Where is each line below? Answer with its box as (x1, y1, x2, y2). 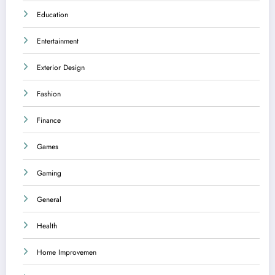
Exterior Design (37, 62, 85, 74)
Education (37, 9, 68, 21)
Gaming (37, 168, 61, 179)
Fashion (37, 88, 61, 100)
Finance (37, 115, 61, 126)
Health (37, 220, 57, 232)
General (37, 194, 61, 206)
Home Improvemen (37, 247, 96, 258)
